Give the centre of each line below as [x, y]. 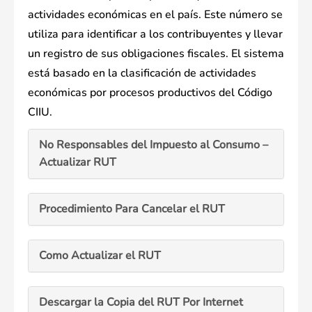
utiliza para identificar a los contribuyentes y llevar [155, 34]
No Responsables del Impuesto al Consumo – [154, 145]
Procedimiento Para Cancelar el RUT [132, 209]
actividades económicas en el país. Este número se [155, 15]
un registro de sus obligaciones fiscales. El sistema [156, 54]
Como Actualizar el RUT [100, 256]
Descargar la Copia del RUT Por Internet [141, 303]
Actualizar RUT [78, 163]
